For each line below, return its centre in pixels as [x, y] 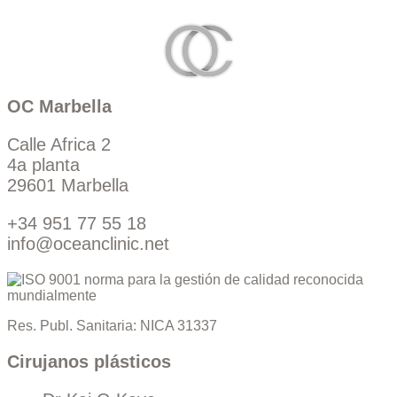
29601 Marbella [68, 186]
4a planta [43, 165]
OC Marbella [59, 107]
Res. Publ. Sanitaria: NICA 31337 [112, 326]
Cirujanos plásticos [89, 362]
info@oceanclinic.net [88, 244]
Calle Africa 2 [59, 145]
